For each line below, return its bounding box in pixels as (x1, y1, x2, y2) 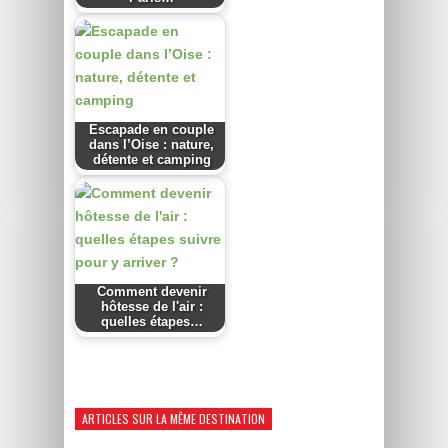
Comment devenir (96, 285, 207, 300)
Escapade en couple (89, 123, 215, 138)
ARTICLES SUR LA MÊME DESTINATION (82, 410, 265, 427)
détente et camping (92, 153, 211, 168)
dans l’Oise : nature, (89, 138, 215, 153)
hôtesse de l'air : (100, 300, 203, 315)
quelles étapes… (100, 315, 203, 330)
